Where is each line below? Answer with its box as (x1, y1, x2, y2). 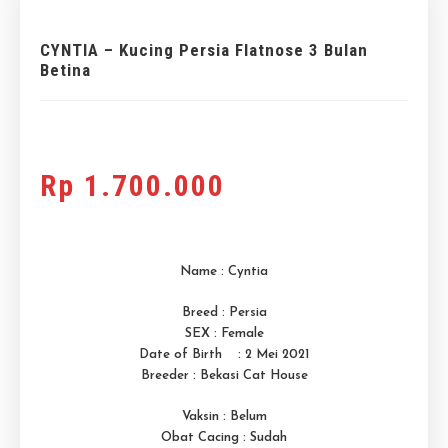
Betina (40, 59, 91, 80)
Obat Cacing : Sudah (161, 430, 287, 444)
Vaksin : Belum (181, 409, 267, 423)
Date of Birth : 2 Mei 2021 (139, 347, 309, 361)
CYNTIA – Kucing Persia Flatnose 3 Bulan (40, 39, 368, 60)
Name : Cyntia (180, 264, 268, 278)
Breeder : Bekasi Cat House (140, 368, 308, 382)
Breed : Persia (181, 305, 267, 319)
